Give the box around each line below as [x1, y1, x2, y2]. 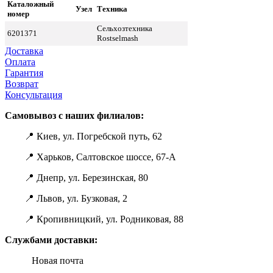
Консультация [5, 89, 62, 100]
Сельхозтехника [97, 23, 152, 33]
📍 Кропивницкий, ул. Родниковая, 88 [5, 213, 183, 224]
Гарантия [5, 67, 43, 78]
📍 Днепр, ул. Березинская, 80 [5, 172, 148, 183]
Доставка [5, 45, 43, 56]
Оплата [5, 56, 35, 67]
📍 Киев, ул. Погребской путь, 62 [5, 130, 162, 141]
